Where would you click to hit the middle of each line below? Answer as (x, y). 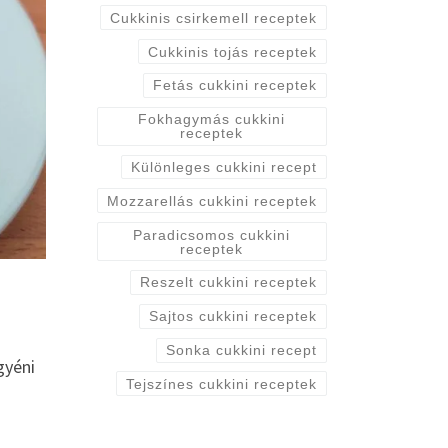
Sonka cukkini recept (241, 350)
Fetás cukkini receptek (234, 85)
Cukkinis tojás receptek (232, 51)
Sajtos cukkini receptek (232, 316)
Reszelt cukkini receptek (228, 282)
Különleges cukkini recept (223, 167)
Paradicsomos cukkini (212, 234)
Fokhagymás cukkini (212, 119)
